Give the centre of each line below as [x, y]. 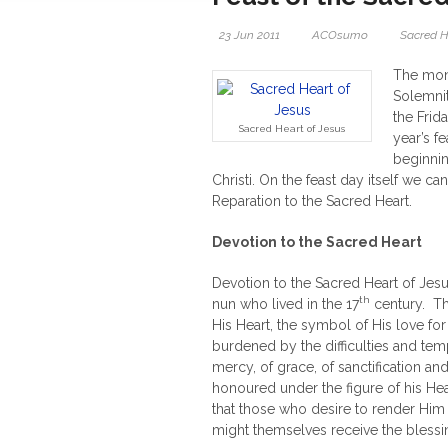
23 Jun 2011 [249, 35]
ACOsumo [340, 35]
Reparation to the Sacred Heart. [312, 201]
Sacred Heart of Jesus [292, 128]
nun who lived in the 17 [285, 304]
